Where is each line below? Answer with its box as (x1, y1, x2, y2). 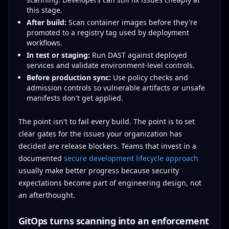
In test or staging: (26, 50, 90, 60)
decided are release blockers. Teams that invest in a (18, 141, 196, 151)
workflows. (26, 37, 62, 48)
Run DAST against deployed (89, 50, 187, 60)
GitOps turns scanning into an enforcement (18, 214, 210, 227)
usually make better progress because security (18, 165, 179, 175)
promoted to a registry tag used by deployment (26, 27, 189, 37)
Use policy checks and (110, 72, 188, 82)
